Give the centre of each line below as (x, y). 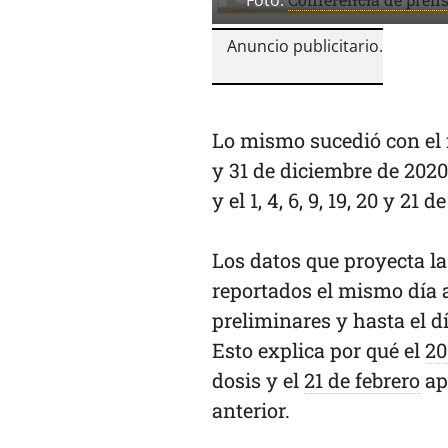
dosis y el (258, 379)
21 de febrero (362, 379)
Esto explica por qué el (318, 349)
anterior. (251, 409)
